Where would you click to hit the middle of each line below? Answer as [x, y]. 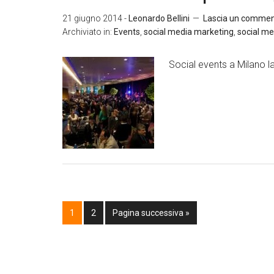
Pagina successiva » [151, 213]
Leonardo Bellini [159, 18]
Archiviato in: [88, 32]
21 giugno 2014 [92, 18]
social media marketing [189, 32]
